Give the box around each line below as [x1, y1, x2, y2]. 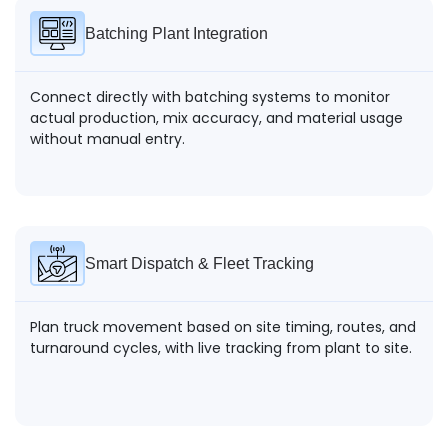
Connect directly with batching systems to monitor [30, 86, 390, 107]
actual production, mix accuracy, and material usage [30, 107, 403, 128]
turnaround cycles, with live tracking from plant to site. [30, 337, 412, 358]
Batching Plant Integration [85, 24, 268, 42]
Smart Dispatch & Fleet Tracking [85, 254, 314, 272]
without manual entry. [30, 128, 185, 149]
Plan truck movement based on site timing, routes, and [30, 316, 416, 337]
